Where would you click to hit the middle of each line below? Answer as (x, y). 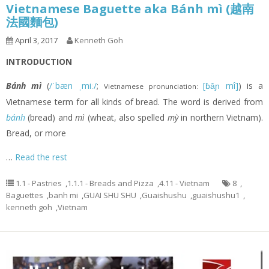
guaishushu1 (216, 195)
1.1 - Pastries (39, 183)
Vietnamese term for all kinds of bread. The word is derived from (134, 102)
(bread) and (50, 118)
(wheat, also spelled (126, 118)
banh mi (63, 195)
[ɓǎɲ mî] (221, 86)
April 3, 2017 (35, 41)
